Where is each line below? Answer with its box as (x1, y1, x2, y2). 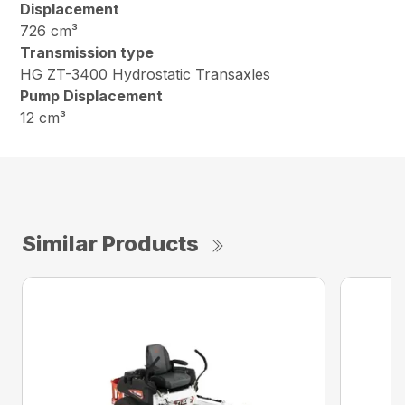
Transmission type (20, 42, 155, 61)
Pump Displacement (20, 86, 164, 105)
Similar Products (22, 230, 199, 257)
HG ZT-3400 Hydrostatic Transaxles (20, 64, 276, 83)
